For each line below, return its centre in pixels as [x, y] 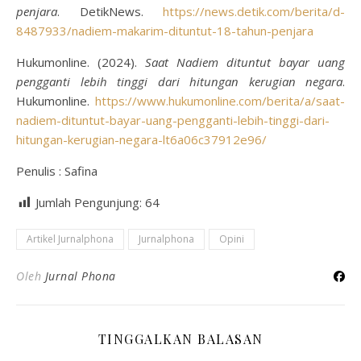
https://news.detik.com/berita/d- [254, 11]
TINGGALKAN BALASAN [180, 339]
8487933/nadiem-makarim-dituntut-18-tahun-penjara [165, 31]
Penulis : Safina [57, 171]
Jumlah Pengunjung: [90, 202]
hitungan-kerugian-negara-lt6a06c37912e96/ [141, 139]
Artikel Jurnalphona [70, 239]
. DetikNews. [110, 11]
